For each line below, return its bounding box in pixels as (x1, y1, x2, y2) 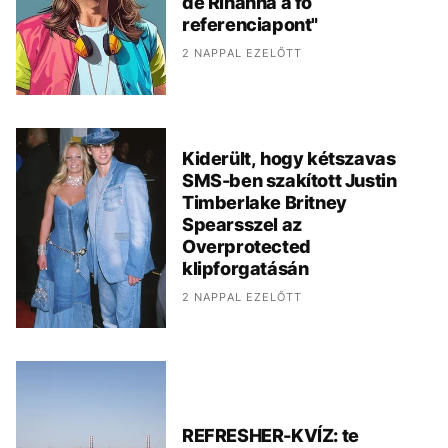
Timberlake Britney (182, 192, 347, 214)
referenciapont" (182, 14, 318, 36)
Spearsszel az (182, 214, 302, 236)
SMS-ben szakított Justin (182, 170, 397, 192)
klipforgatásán (182, 258, 309, 280)
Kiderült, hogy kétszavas (182, 148, 396, 170)
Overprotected (182, 236, 311, 258)
